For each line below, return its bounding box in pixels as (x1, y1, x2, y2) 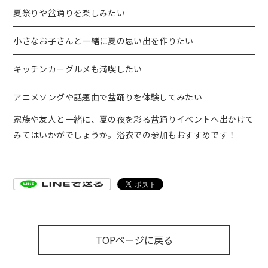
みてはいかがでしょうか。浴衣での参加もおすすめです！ (13, 128, 237, 141)
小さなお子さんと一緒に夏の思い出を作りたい (13, 34, 194, 47)
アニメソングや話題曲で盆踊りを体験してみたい (13, 90, 203, 103)
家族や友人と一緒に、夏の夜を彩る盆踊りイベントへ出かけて (13, 112, 254, 125)
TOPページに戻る (95, 232, 173, 247)
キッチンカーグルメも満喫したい (13, 62, 142, 75)
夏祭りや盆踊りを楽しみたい (13, 6, 125, 19)
